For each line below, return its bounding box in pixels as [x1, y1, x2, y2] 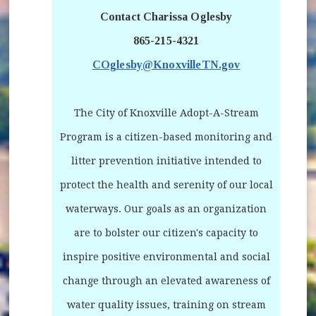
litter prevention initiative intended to [71, 154, 262, 166]
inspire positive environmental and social [62, 250, 270, 262]
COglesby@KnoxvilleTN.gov [92, 58, 241, 71]
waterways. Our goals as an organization [66, 202, 267, 214]
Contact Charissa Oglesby [99, 10, 233, 23]
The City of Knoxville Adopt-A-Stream [73, 107, 259, 119]
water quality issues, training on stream [66, 298, 266, 310]
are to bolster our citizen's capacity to [74, 226, 259, 238]
